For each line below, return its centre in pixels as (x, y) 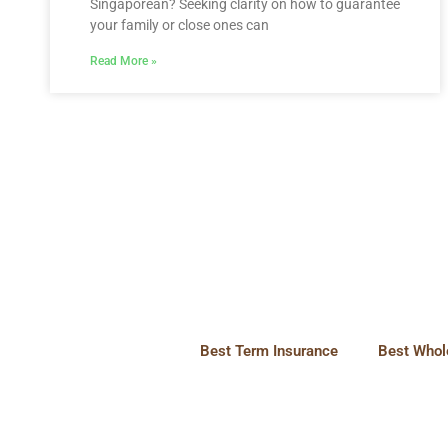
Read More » (123, 61)
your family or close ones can (179, 25)
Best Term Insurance (268, 350)
